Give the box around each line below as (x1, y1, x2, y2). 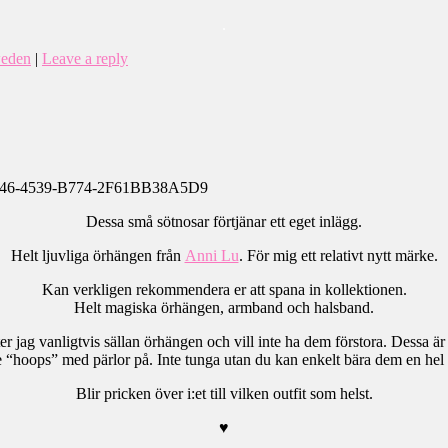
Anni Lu (184, 247, 239, 265)
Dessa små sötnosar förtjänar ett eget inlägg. (86, 213, 362, 231)
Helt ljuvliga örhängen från (10, 247, 185, 265)
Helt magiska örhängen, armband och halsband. (74, 299, 374, 317)
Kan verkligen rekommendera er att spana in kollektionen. (41, 281, 407, 299)
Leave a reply (42, 49, 128, 67)
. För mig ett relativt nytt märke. (238, 247, 438, 265)
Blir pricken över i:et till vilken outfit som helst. (75, 385, 373, 403)
